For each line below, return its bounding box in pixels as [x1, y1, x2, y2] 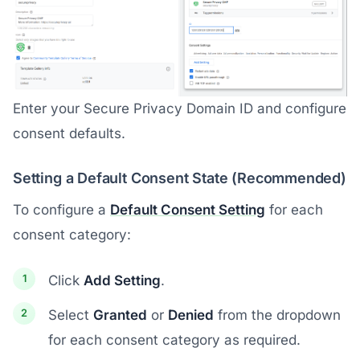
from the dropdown [214, 306, 341, 323]
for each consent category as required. [48, 331, 301, 348]
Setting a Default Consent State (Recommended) [13, 169, 346, 186]
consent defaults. [13, 125, 125, 141]
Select [48, 306, 93, 323]
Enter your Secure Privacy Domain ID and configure [13, 100, 346, 117]
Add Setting [84, 272, 161, 288]
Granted [93, 306, 147, 323]
